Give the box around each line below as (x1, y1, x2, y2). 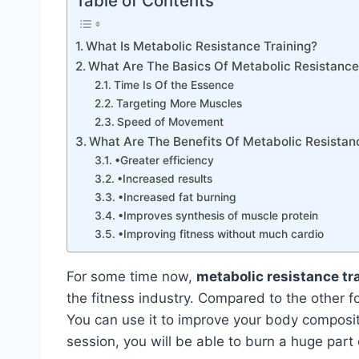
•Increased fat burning (117, 190, 236, 204)
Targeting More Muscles (115, 96, 242, 110)
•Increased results (116, 171, 212, 185)
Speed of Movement (116, 115, 224, 128)
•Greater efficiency (114, 153, 214, 167)
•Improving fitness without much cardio (117, 227, 324, 240)
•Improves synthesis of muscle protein (117, 208, 318, 222)
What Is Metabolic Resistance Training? (86, 38, 318, 54)
